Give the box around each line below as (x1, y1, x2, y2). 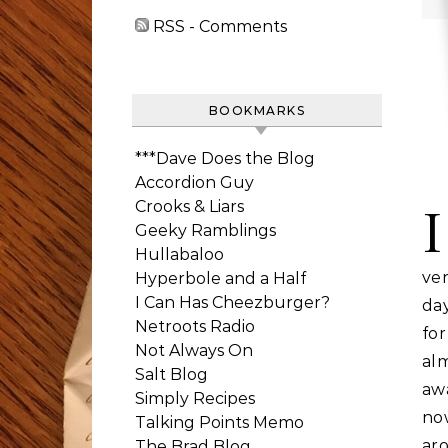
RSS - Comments (149, 17, 287, 36)
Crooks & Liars (135, 197, 244, 216)
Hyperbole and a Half (135, 269, 306, 288)
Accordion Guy (135, 173, 254, 192)
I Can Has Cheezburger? (135, 293, 330, 312)
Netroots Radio (135, 317, 255, 336)
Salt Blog (135, 365, 208, 384)
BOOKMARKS (208, 103, 306, 118)
